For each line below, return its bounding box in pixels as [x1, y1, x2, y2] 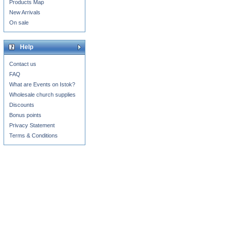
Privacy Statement [9, 122, 55, 128]
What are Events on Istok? [9, 81, 75, 87]
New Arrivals [9, 9, 40, 15]
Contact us [9, 61, 36, 67]
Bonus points [9, 112, 41, 118]
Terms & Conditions [9, 132, 58, 139]
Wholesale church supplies [9, 91, 76, 98]
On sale [9, 19, 29, 26]
